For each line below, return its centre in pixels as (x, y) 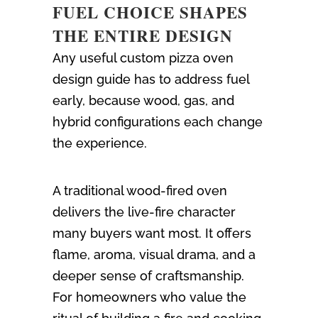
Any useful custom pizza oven (143, 58)
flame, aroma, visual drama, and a (154, 255)
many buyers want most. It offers (152, 234)
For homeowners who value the (149, 297)
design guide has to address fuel (151, 79)
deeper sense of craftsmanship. (148, 276)
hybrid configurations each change (158, 122)
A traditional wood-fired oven (140, 191)
